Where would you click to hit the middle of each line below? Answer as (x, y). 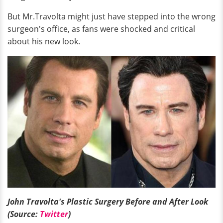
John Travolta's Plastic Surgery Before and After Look (108, 202)
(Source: (24, 214)
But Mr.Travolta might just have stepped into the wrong (111, 16)
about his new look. (44, 41)
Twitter (54, 214)
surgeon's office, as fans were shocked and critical (101, 29)
